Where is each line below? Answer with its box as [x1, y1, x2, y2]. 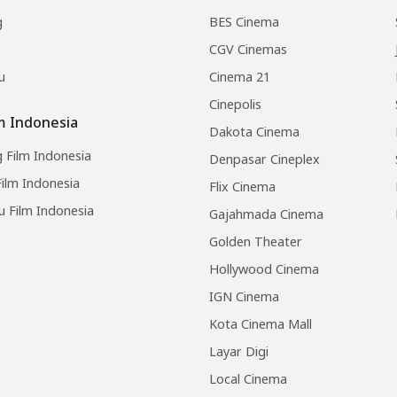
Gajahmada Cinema [209, 206, 323, 223]
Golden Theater [209, 233, 302, 251]
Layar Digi [209, 343, 269, 361]
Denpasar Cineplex [209, 151, 320, 168]
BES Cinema [209, 13, 279, 31]
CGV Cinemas [209, 41, 287, 58]
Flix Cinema [209, 178, 276, 196]
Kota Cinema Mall [209, 315, 312, 333]
